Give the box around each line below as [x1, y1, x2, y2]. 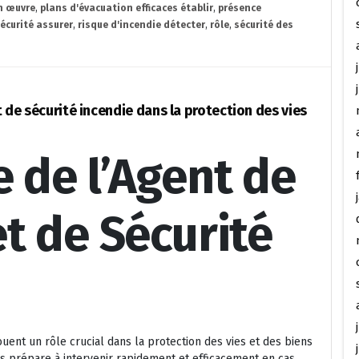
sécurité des [234, 18, 293, 30]
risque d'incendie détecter [78, 18, 205, 30]
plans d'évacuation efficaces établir [40, 2, 213, 14]
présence [218, 2, 261, 14]
